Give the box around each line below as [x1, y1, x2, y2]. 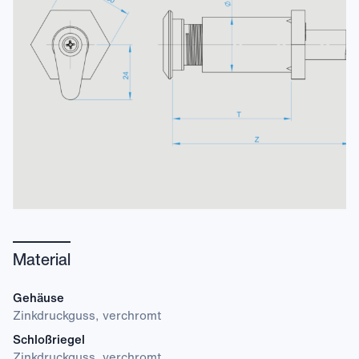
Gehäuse [13, 288, 64, 306]
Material [13, 248, 71, 271]
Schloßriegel [13, 330, 85, 348]
